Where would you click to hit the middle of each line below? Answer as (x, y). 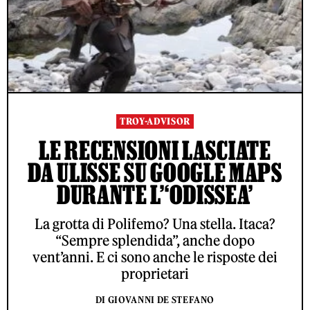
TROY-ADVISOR (155, 122)
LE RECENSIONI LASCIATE (155, 151)
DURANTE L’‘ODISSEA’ (155, 195)
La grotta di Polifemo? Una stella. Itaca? (155, 224)
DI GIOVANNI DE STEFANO (155, 300)
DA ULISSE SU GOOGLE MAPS (155, 173)
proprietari (155, 274)
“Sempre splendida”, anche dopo (155, 241)
